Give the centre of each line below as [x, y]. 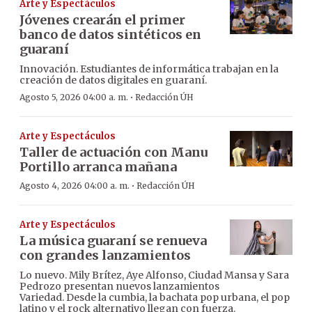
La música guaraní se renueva [113, 241]
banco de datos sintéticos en [110, 35]
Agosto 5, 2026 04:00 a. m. [74, 97]
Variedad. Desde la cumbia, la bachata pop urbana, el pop [155, 298]
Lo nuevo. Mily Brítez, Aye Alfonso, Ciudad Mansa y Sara [154, 275]
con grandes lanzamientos [105, 256]
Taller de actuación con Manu [114, 153]
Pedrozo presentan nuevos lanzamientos [119, 287]
